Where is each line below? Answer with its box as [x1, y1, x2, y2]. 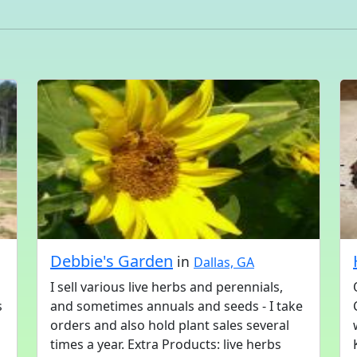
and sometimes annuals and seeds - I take [50, 297, 303, 315]
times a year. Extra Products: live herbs [50, 335, 281, 353]
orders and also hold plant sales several [50, 316, 289, 334]
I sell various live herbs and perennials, [50, 278, 283, 296]
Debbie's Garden [50, 250, 173, 272]
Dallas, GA [194, 253, 254, 271]
